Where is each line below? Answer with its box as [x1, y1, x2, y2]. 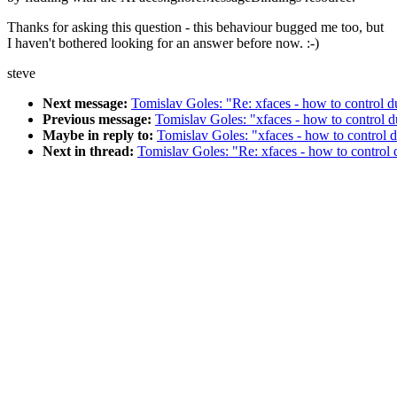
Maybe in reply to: [43, 128, 153, 144]
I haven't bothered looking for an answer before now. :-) [7, 35, 319, 51]
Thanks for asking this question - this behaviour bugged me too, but [7, 19, 384, 35]
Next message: [43, 96, 128, 112]
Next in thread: [43, 144, 134, 160]
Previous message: [43, 112, 152, 128]
